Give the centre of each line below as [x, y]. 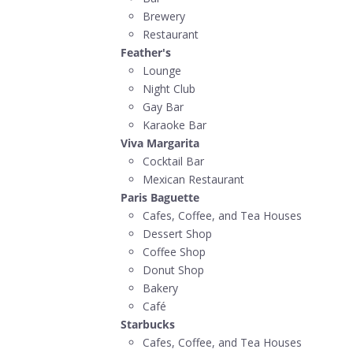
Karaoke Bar [174, 124]
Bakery [160, 288]
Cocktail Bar [173, 161]
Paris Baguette [160, 197]
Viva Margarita [160, 143]
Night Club [169, 88]
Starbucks [147, 324]
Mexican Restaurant [193, 179]
